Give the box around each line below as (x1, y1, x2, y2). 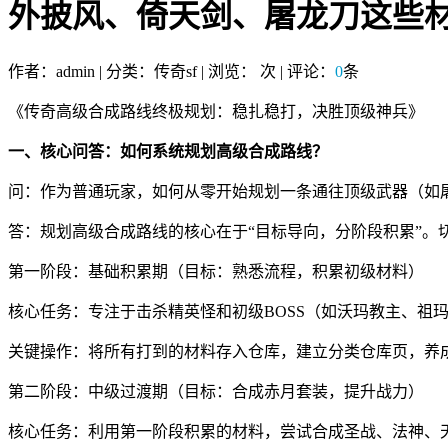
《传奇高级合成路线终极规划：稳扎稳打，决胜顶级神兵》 (8, 102, 424, 120)
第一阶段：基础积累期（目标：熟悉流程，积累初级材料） (8, 262, 424, 280)
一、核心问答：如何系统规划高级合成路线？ (8, 142, 328, 160)
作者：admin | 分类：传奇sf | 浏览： (8, 62, 256, 80)
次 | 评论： (260, 62, 335, 80)
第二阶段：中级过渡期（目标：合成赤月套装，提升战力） (8, 382, 424, 400)
